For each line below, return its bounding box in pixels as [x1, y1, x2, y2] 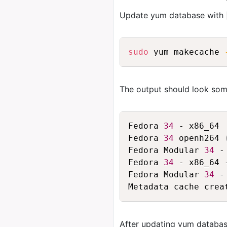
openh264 [174, 133, 224, 143]
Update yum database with [120, 10, 226, 20]
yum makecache [148, 47, 224, 57]
